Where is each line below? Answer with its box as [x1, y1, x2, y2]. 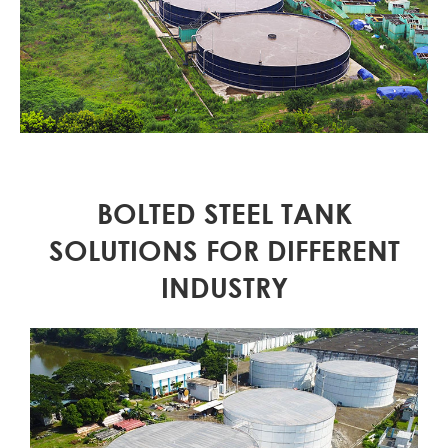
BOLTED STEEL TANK [96, 196, 352, 230]
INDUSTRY [160, 270, 288, 304]
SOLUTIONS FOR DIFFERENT [48, 233, 400, 267]
